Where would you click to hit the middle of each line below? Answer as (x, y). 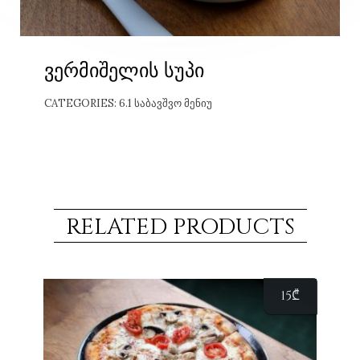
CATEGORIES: (82, 103)
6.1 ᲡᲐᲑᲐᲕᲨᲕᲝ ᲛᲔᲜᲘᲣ (166, 103)
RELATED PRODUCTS (180, 227)
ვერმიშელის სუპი (124, 71)
